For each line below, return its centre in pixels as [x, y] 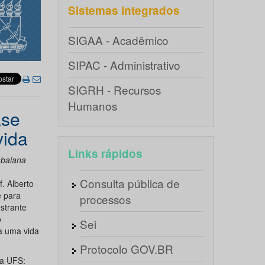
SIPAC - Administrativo [124, 65]
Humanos [92, 106]
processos [105, 199]
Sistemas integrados [124, 10]
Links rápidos [105, 153]
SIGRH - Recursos [114, 90]
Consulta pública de [130, 183]
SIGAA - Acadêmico [118, 40]
